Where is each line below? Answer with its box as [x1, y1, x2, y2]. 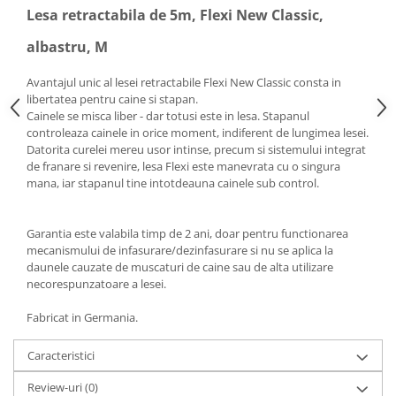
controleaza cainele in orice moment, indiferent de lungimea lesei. [27, 125, 369, 141]
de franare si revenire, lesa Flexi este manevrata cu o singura [27, 158, 340, 175]
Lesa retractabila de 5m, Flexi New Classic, [27, 5, 324, 26]
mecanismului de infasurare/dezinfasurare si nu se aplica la [27, 242, 333, 259]
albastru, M [27, 37, 108, 57]
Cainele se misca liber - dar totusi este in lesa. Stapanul [27, 108, 309, 125]
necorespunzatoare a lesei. [27, 276, 166, 293]
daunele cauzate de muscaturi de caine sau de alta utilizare [27, 259, 333, 276]
